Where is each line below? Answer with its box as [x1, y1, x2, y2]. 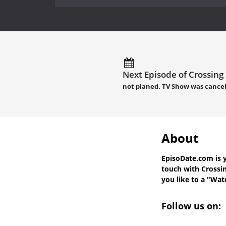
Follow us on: [161, 199, 223, 212]
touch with [161, 163, 201, 174]
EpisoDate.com [161, 153, 213, 163]
